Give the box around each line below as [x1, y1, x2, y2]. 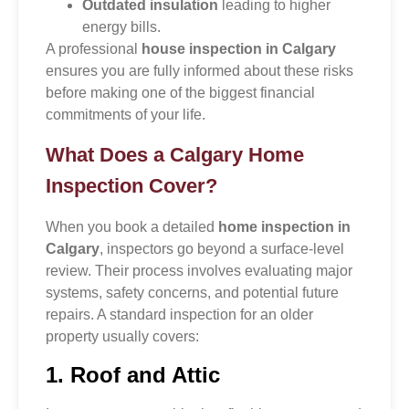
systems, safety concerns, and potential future [46, 284, 339, 300]
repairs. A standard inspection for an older [46, 306, 313, 322]
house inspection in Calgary [142, 41, 336, 58]
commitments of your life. [46, 107, 205, 123]
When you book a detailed [46, 218, 218, 235]
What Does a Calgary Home [46, 142, 304, 166]
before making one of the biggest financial [46, 85, 315, 101]
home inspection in [218, 218, 351, 235]
